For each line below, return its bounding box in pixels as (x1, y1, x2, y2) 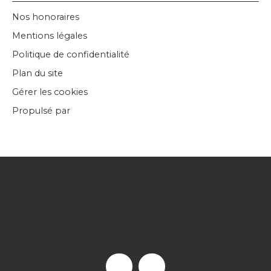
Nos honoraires (12, 11, 79, 22)
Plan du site (12, 67, 63, 79)
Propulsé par (12, 105, 70, 116)
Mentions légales (12, 30, 87, 41)
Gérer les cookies (12, 86, 88, 97)
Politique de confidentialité (12, 48, 129, 60)
